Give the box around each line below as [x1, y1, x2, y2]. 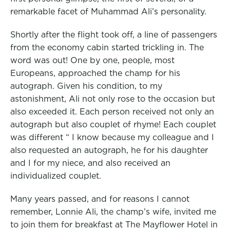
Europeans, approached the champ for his [10, 68, 180, 78]
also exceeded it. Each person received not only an [10, 106, 214, 116]
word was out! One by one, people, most [10, 55, 175, 65]
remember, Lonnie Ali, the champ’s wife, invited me [10, 206, 216, 216]
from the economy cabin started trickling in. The [10, 42, 204, 52]
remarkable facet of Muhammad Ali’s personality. [10, 6, 206, 16]
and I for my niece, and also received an [10, 158, 170, 167]
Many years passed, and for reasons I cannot [10, 194, 189, 203]
